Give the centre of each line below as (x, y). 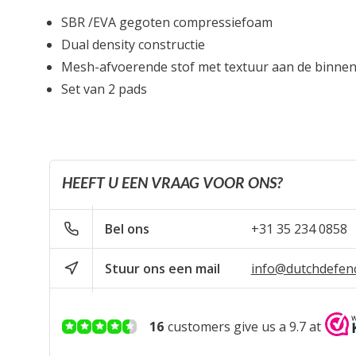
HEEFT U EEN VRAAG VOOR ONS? (172, 182)
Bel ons (128, 229)
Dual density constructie (133, 44)
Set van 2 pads (104, 89)
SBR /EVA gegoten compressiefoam (167, 22)
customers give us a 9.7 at (244, 326)
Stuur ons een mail (163, 268)
